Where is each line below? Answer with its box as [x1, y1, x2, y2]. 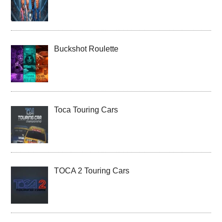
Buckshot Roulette [54, 44, 119, 53]
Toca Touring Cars [54, 105, 118, 114]
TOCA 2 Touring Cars [54, 166, 130, 175]
